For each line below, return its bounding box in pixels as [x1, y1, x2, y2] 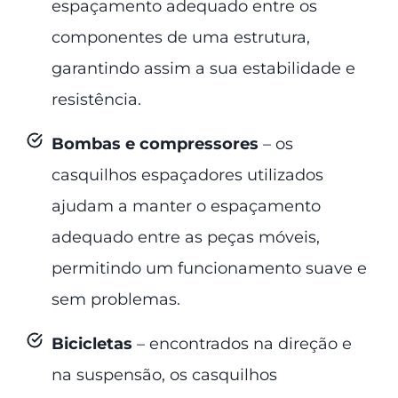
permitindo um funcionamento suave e [52, 258, 367, 278]
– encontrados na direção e [137, 333, 352, 354]
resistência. [52, 89, 141, 109]
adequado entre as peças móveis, [52, 227, 320, 247]
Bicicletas [52, 333, 137, 354]
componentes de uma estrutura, [52, 27, 310, 47]
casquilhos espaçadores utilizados [52, 164, 323, 185]
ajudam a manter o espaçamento [52, 195, 321, 216]
